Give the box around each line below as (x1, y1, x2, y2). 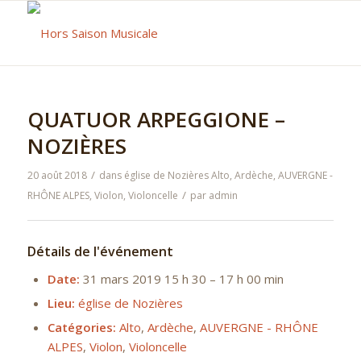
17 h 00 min (218, 271, 284, 287)
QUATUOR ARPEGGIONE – (27, 105, 285, 134)
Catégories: (47, 319, 116, 335)
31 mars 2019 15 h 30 (82, 271, 206, 287)
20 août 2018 (27, 168, 87, 182)
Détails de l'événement (27, 243, 173, 260)
